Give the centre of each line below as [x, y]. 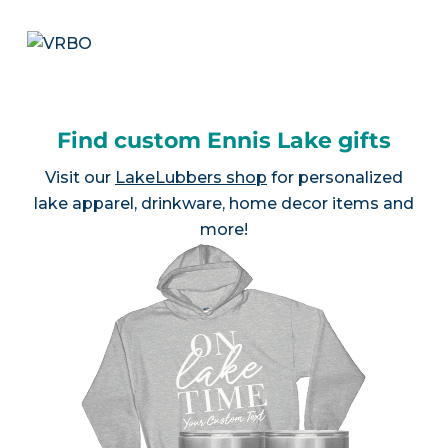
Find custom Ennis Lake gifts [223, 141]
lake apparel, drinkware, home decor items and [223, 204]
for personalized [334, 178]
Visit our [79, 178]
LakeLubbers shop [190, 178]
